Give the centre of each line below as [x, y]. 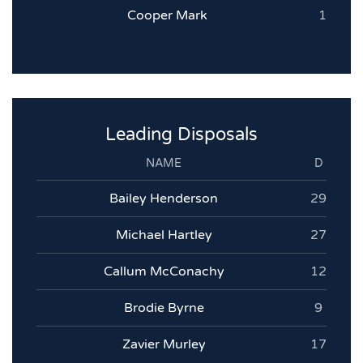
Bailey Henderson [164, 199]
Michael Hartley [164, 235]
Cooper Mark [167, 16]
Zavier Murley [164, 345]
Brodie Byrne [164, 308]
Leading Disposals [181, 135]
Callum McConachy [164, 272]
